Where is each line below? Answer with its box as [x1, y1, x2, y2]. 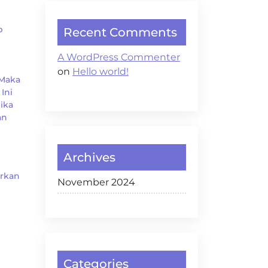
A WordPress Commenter [57, 51, 180, 63]
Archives [63, 150, 115, 165]
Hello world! [72, 66, 129, 77]
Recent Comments [63, 25, 177, 39]
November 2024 [57, 176, 135, 188]
